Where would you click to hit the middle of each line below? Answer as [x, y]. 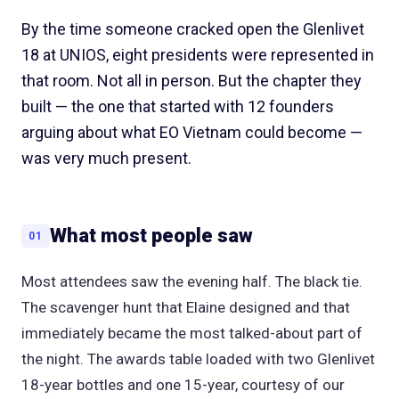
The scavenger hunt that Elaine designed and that [186, 307]
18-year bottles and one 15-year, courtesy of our [183, 384]
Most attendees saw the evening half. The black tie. [192, 281]
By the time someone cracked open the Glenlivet [193, 28]
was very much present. [106, 158]
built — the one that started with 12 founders [178, 106]
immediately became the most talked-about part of [192, 333]
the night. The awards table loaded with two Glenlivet [198, 358]
